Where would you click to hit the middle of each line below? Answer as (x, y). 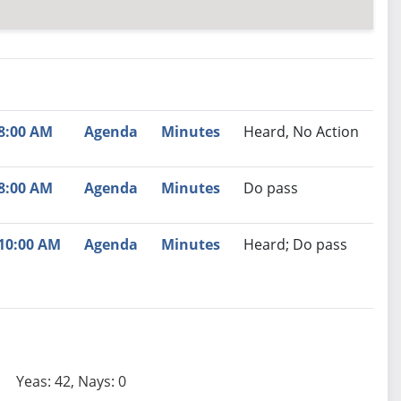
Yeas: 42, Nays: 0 (71, 382)
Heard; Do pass (295, 245)
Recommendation (127, 131)
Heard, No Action (301, 132)
